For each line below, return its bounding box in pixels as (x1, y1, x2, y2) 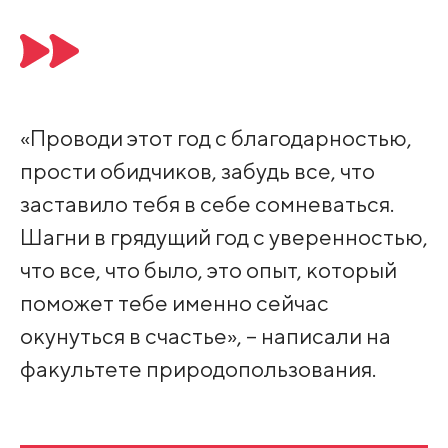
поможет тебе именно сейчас (19, 288, 329, 316)
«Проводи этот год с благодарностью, (19, 123, 412, 151)
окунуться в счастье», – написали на (19, 321, 391, 349)
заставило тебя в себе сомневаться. (19, 189, 394, 217)
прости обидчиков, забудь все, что (19, 156, 375, 184)
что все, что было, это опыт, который (19, 255, 397, 283)
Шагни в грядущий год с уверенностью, (19, 222, 428, 250)
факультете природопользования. (19, 354, 376, 382)
